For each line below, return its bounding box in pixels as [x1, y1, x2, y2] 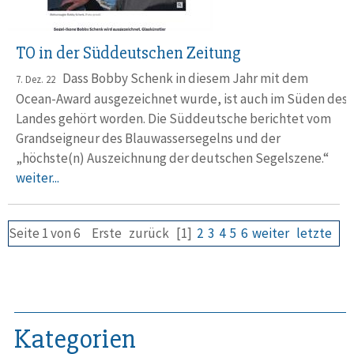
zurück [129, 224, 169, 242]
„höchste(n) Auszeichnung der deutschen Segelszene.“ [16, 149, 336, 167]
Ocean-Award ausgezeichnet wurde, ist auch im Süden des [16, 90, 348, 107]
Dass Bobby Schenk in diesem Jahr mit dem [55, 70, 308, 87]
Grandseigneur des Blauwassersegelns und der [16, 130, 281, 147]
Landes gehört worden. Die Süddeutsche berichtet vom [16, 110, 331, 127]
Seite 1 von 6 [9, 224, 80, 242]
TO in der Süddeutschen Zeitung [16, 43, 241, 64]
